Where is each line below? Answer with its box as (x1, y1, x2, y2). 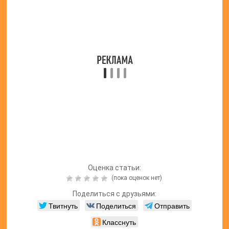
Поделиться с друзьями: (72, 190, 156, 198)
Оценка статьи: (87, 164, 141, 172)
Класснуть (102, 217, 136, 227)
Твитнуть (48, 200, 78, 211)
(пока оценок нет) (110, 174, 163, 182)
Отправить (154, 200, 190, 211)
